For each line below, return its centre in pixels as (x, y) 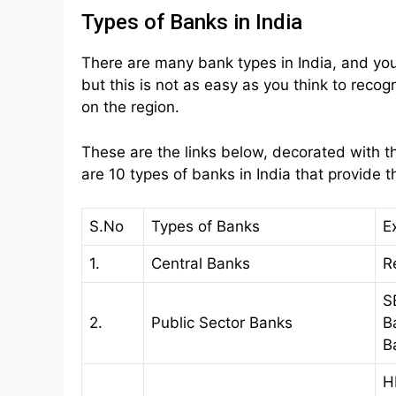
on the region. (130, 107)
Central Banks (201, 264)
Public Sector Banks (222, 323)
